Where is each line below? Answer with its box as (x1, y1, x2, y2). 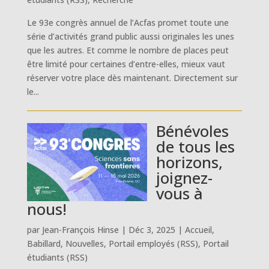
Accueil (184, 223, 212, 235)
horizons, (156, 151, 223, 173)
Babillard (26, 237, 61, 249)
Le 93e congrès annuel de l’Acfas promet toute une (26, 16, 229, 28)
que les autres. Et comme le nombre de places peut (26, 44, 229, 56)
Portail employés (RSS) (108, 237, 198, 249)
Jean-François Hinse (41, 223, 119, 235)
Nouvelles (65, 237, 104, 249)
